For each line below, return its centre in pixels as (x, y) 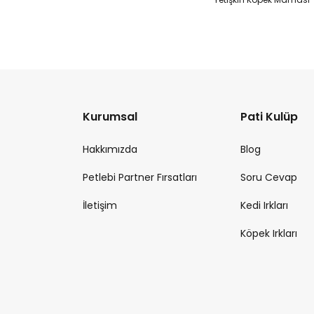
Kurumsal (110, 117)
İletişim (100, 205)
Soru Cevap (268, 177)
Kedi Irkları (264, 205)
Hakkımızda (110, 149)
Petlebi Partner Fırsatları (140, 177)
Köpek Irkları (268, 233)
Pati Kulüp (269, 117)
